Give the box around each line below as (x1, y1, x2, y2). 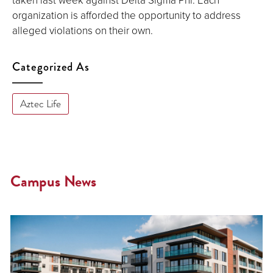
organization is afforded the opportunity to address (12, 8, 241, 23)
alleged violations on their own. (12, 23, 153, 38)
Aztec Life (19, 97, 61, 112)
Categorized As (12, 58, 90, 76)
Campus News (10, 169, 96, 193)
